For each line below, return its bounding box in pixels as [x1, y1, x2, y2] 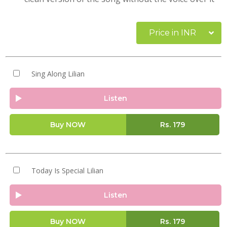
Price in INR [149, 28, 196, 37]
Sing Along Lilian [31, 69, 85, 79]
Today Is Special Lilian [31, 166, 103, 175]
